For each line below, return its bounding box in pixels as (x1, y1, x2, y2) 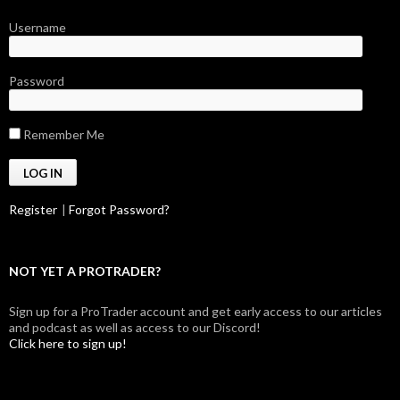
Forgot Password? (69, 202, 170, 217)
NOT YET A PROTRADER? (9, 263, 161, 279)
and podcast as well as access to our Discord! (9, 320, 261, 335)
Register (9, 202, 57, 217)
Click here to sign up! (9, 336, 127, 351)
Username (9, 20, 66, 35)
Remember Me (21, 127, 104, 142)
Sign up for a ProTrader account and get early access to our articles (9, 304, 382, 319)
